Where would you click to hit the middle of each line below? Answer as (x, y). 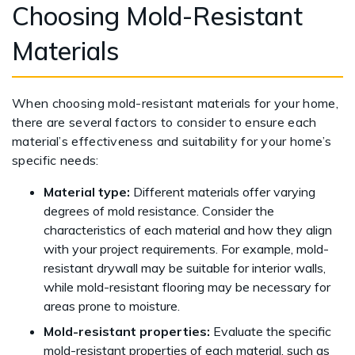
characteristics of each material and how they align (188, 230)
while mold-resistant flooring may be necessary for (187, 287)
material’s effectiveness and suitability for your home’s (172, 141)
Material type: (88, 192)
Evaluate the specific (271, 331)
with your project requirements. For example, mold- (186, 249)
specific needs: (57, 160)
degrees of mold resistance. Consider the (159, 211)
